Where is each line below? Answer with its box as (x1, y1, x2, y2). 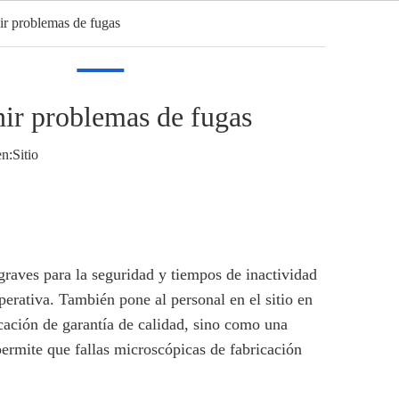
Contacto (151, 28, 201, 44)
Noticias (77, 28, 124, 44)
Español (259, 25, 305, 40)
